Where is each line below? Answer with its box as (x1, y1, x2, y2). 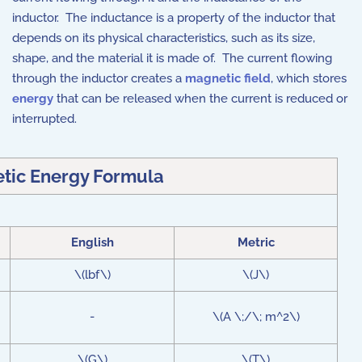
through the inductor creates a (12, 71, 185, 86)
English (70, 235, 114, 250)
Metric (237, 235, 275, 250)
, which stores (271, 71, 347, 86)
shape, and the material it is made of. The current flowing (12, 51, 332, 65)
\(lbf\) (74, 267, 111, 282)
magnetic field (185, 71, 271, 86)
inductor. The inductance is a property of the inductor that (12, 11, 335, 25)
